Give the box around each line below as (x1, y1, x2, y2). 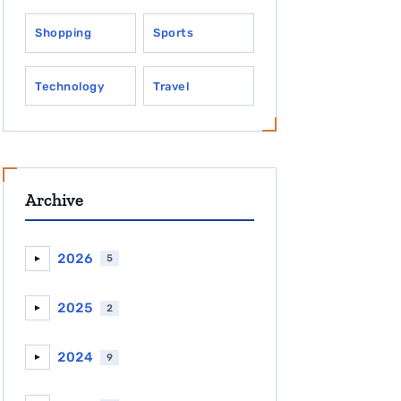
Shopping (35, 26, 92, 40)
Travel (153, 79, 190, 93)
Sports (153, 26, 194, 40)
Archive (25, 190, 84, 210)
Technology (35, 79, 105, 93)
